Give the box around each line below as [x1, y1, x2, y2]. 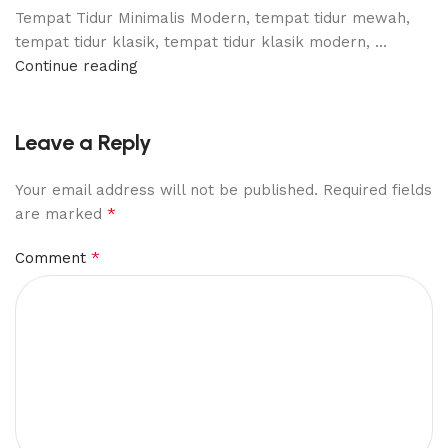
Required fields [323, 180, 432, 199]
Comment [15, 248, 91, 267]
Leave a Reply [15, 128, 152, 156]
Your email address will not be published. [15, 180, 318, 199]
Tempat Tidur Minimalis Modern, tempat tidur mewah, [15, 8, 410, 27]
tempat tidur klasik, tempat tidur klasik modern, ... [15, 32, 387, 51]
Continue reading [15, 56, 138, 75]
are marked [15, 204, 107, 223]
